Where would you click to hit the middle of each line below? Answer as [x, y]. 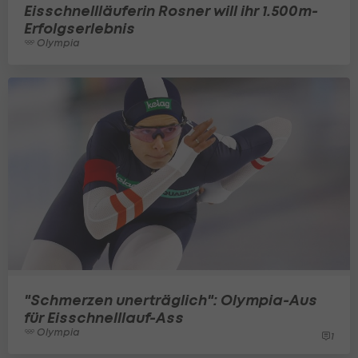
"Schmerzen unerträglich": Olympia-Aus [171, 300]
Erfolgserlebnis [80, 29]
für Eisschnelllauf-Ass [104, 318]
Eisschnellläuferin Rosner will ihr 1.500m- [171, 11]
